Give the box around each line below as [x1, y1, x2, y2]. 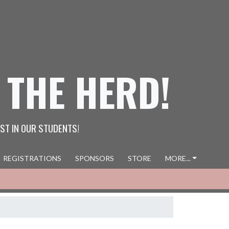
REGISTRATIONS [3, 154, 61, 163]
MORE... [165, 154, 191, 163]
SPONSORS [75, 154, 114, 163]
